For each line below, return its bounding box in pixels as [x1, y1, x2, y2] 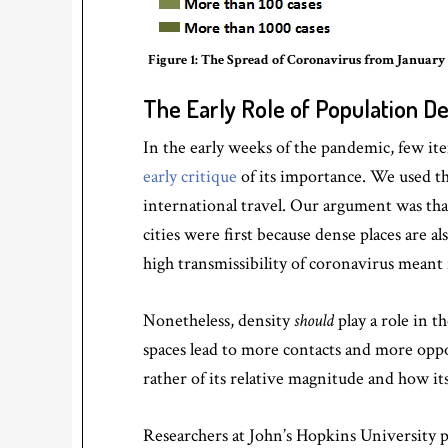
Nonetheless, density [143, 309, 294, 332]
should [294, 309, 334, 332]
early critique [143, 165, 237, 188]
